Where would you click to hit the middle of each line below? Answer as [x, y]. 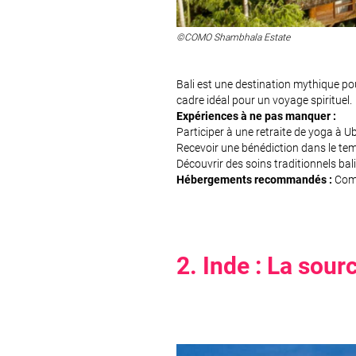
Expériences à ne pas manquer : [256, 116]
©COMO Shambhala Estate [233, 37]
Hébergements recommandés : [254, 179]
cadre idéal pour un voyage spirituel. [264, 100]
